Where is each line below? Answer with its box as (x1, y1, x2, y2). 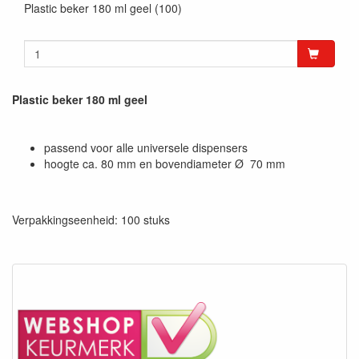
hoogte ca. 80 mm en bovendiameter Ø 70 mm (44, 155, 285, 171)
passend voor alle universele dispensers (44, 139, 248, 155)
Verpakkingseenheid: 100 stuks (12, 211, 170, 228)
